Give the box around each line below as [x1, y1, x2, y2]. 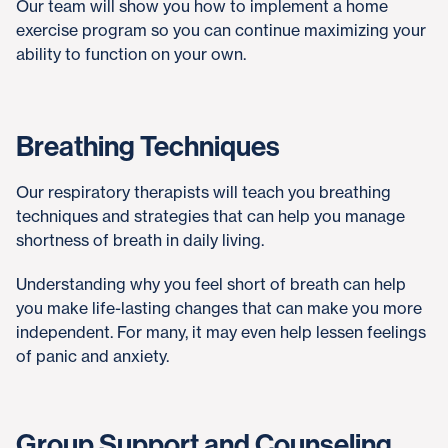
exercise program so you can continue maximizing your [16, 20, 426, 40]
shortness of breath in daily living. [16, 230, 264, 250]
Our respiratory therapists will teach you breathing [16, 182, 391, 202]
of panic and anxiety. [16, 346, 169, 366]
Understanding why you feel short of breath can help [16, 274, 406, 294]
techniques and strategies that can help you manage [16, 206, 405, 226]
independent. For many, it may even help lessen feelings [16, 322, 426, 342]
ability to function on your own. [16, 44, 246, 64]
